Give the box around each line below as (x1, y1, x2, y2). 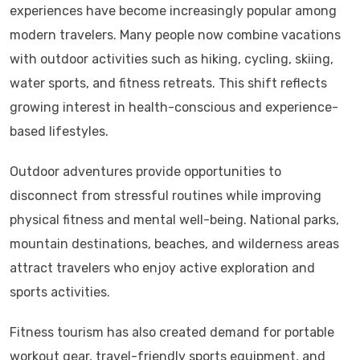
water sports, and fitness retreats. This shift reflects (10, 76, 327, 92)
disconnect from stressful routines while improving (10, 188, 321, 204)
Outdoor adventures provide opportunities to (10, 164, 281, 180)
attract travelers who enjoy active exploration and (10, 260, 315, 276)
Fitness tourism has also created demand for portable (10, 325, 334, 341)
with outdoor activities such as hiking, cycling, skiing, (10, 51, 333, 67)
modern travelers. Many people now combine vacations (10, 27, 341, 43)
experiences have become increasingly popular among (10, 3, 337, 19)
